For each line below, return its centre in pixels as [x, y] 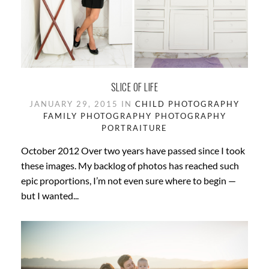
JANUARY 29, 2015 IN [82, 104]
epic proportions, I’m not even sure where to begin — [128, 181]
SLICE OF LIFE [134, 87]
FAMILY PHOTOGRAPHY [97, 116]
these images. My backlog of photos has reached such [130, 166]
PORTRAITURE [134, 128]
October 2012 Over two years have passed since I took [133, 151]
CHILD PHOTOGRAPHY [187, 104]
